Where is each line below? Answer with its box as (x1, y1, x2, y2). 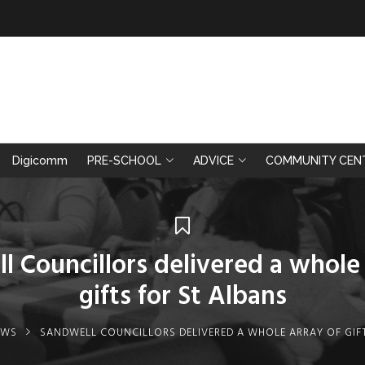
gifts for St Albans (78, 276, 287, 318)
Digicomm (12, 154, 68, 168)
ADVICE (193, 154, 234, 168)
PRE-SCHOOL (87, 154, 161, 168)
